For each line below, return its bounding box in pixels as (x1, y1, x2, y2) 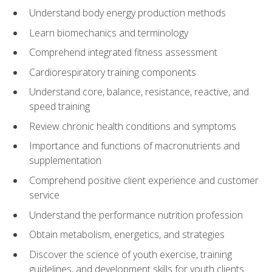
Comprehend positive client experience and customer (29, 174, 259, 188)
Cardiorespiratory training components (29, 65, 196, 79)
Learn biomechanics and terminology (29, 25, 188, 39)
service (29, 188, 59, 202)
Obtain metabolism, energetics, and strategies (29, 228, 225, 242)
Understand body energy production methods (29, 6, 226, 20)
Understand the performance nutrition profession (29, 208, 243, 222)
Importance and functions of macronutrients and (29, 139, 240, 153)
